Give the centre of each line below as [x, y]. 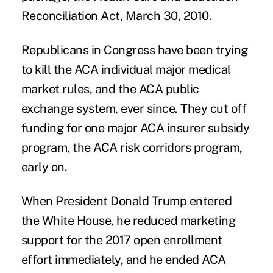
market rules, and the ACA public [110, 89]
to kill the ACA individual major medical [126, 70]
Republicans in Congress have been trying [134, 50]
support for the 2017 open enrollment [122, 240]
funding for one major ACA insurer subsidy [135, 128]
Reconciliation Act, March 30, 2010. [116, 16]
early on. [44, 167]
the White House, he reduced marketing [128, 221]
